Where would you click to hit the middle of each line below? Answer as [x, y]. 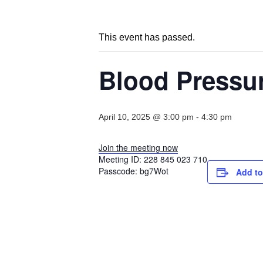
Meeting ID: [121, 159]
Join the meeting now [138, 148]
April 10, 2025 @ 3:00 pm [146, 117]
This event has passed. [147, 38]
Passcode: [119, 171]
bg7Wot [154, 171]
